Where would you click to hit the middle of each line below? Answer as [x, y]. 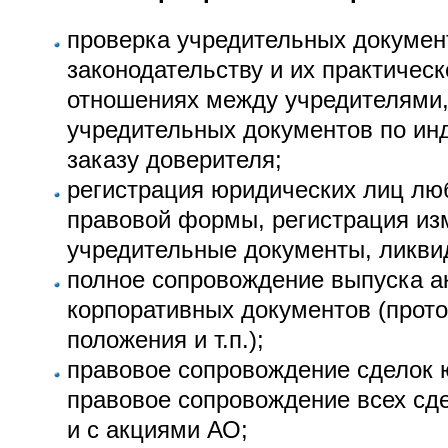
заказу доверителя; [174, 159]
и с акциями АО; [157, 429]
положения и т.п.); [165, 339]
